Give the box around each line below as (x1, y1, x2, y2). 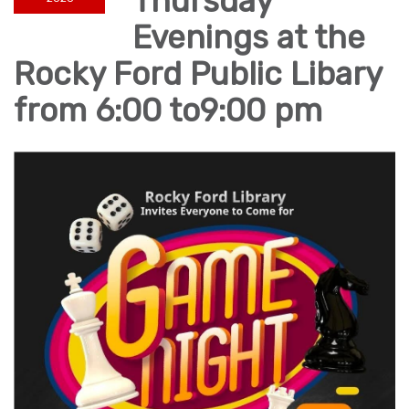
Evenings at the (132, 18, 365, 58)
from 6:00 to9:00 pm (14, 91, 322, 131)
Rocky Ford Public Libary (14, 55, 382, 94)
